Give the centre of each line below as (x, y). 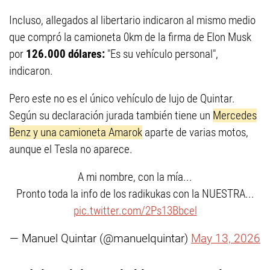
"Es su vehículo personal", (162, 54)
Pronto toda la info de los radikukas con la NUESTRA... (135, 194)
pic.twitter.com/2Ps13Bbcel (135, 211)
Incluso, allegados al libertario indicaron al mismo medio (132, 20)
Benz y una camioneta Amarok (76, 132)
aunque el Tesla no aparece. (71, 149)
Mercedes (235, 115)
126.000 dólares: (65, 54)
